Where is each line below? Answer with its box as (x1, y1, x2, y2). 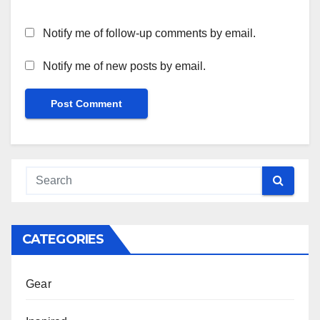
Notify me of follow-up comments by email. (43, 26, 256, 39)
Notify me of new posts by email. (43, 59, 206, 72)
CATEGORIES (22, 231, 104, 247)
